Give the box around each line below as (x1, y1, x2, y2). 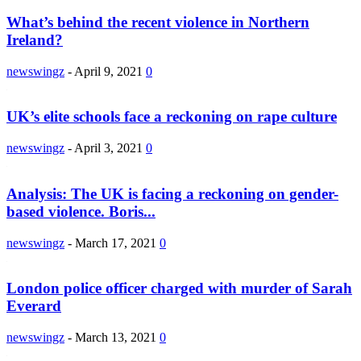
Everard (6, 297, 61, 315)
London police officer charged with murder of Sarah (6, 280, 352, 297)
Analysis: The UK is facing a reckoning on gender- (6, 185, 338, 202)
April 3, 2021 (74, 141, 143, 156)
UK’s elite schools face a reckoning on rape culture (6, 108, 337, 126)
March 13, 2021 (75, 330, 156, 345)
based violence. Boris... (6, 202, 156, 220)
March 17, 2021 (75, 235, 156, 250)
